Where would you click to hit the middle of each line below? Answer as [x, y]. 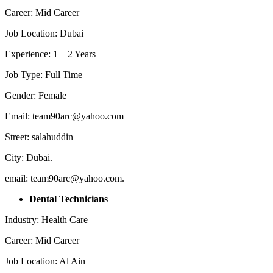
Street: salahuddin [39, 136]
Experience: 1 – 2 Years [50, 54]
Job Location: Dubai [44, 33]
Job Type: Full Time [44, 74]
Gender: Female [36, 95]
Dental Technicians [69, 199]
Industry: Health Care [46, 219]
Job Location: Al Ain [45, 261]
